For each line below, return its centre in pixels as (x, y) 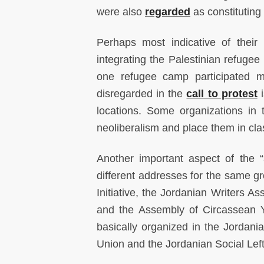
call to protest (222, 94)
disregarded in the (142, 94)
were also (121, 12)
